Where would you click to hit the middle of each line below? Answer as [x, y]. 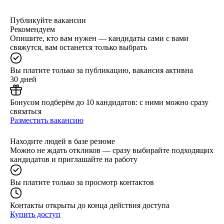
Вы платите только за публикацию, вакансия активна [101, 70]
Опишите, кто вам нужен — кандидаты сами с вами [99, 38]
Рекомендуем [32, 29]
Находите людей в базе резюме [62, 141]
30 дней [23, 79]
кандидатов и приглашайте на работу [74, 159]
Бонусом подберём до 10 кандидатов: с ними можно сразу [109, 102]
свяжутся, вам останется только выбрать [78, 47]
